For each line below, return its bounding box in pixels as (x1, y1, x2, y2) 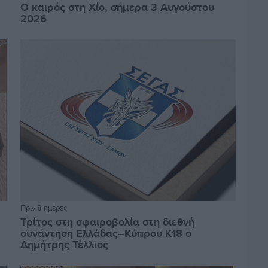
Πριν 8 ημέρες (20, 202, 67, 213)
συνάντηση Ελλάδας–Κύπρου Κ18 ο (20, 225, 191, 241)
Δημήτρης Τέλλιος (20, 236, 108, 252)
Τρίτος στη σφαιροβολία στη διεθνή (20, 214, 194, 230)
